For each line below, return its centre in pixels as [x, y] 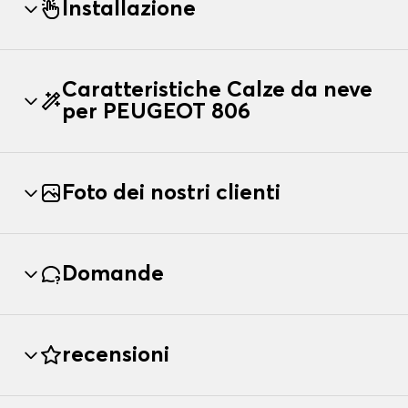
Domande [113, 274]
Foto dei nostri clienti [171, 193]
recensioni [116, 355]
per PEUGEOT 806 [156, 112]
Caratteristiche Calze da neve [217, 90]
